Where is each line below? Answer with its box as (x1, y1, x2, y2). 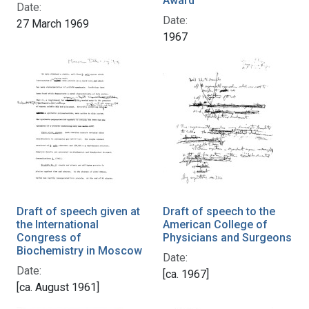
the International (17, 218, 99, 232)
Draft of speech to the (163, 205, 275, 219)
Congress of (17, 231, 81, 245)
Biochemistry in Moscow (17, 244, 142, 258)
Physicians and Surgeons (163, 231, 292, 245)
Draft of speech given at (17, 205, 140, 219)
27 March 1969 (17, 17, 89, 31)
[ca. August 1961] (17, 281, 99, 295)
